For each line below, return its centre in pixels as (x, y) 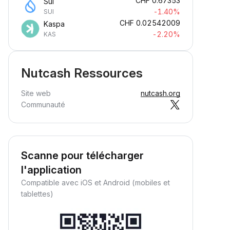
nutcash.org (160, 93)
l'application (51, 170)
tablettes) (37, 194)
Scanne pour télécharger (82, 156)
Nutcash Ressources (82, 73)
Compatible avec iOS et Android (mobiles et (95, 183)
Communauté (43, 104)
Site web (36, 93)
